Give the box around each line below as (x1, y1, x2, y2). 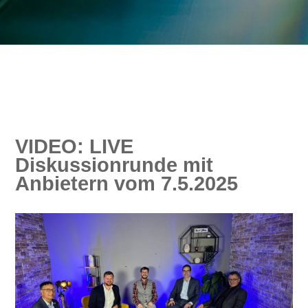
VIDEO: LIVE (15, 135, 134, 157)
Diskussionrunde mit (15, 153, 214, 176)
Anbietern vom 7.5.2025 (15, 172, 239, 195)
